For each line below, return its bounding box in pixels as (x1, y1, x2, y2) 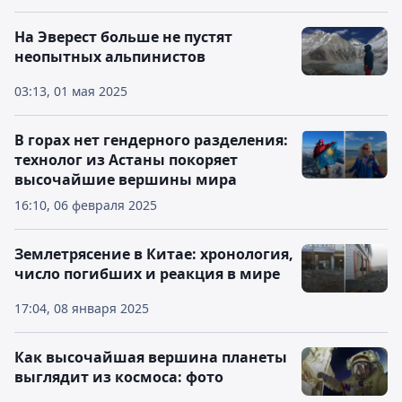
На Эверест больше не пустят (14, 27, 232, 47)
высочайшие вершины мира (14, 170, 237, 189)
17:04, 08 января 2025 (14, 300, 149, 317)
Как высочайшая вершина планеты (14, 347, 287, 367)
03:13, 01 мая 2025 (14, 83, 127, 100)
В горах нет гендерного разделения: (14, 130, 288, 150)
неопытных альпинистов (14, 47, 205, 66)
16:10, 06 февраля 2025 (14, 197, 157, 214)
